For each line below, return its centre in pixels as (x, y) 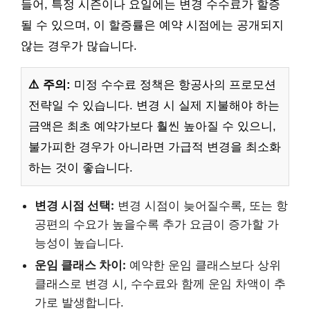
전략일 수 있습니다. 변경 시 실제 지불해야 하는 (154, 106)
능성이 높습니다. (79, 243)
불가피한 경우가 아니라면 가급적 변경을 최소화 (155, 147)
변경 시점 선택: (74, 206)
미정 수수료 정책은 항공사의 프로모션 (173, 85)
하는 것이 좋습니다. (81, 168)
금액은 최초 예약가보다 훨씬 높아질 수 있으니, (152, 127)
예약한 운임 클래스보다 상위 (203, 265)
